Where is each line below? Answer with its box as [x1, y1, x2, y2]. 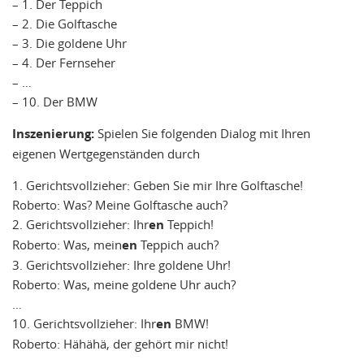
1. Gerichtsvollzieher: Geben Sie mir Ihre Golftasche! [12, 176, 303, 193]
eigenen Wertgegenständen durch [12, 145, 200, 162]
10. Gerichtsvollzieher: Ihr [12, 314, 156, 331]
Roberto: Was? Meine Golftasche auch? [12, 196, 227, 213]
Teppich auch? [137, 236, 219, 253]
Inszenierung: [12, 124, 94, 142]
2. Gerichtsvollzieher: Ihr [12, 215, 149, 232]
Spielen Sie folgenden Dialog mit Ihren [94, 124, 310, 141]
